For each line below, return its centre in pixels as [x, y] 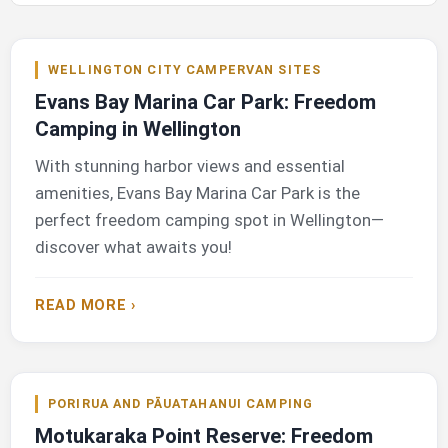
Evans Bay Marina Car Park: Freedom [205, 102]
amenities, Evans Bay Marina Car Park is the [197, 193]
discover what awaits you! [133, 247]
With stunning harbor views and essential [190, 166]
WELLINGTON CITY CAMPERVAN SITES [185, 70]
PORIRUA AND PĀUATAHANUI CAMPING [181, 404]
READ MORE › [85, 306]
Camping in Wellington [138, 129]
